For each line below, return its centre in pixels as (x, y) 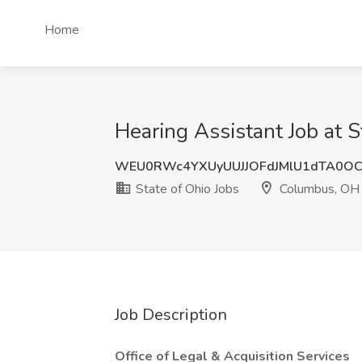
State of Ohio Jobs (186, 189)
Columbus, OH (318, 189)
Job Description (171, 315)
